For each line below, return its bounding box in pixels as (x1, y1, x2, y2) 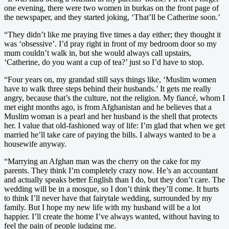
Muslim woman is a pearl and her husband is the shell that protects (4, 111, 217, 121)
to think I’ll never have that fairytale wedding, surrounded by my (4, 193, 212, 202)
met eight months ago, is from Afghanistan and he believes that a (4, 102, 212, 111)
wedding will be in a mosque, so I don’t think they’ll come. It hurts (4, 184, 219, 193)
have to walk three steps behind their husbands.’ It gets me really (4, 84, 211, 93)
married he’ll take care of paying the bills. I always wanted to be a (4, 130, 216, 139)
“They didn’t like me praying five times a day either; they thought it (4, 30, 221, 39)
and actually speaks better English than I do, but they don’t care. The (4, 175, 225, 184)
